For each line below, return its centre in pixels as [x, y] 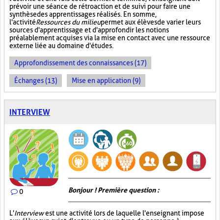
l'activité [23, 22]
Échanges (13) [36, 81]
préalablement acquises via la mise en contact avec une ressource [110, 38]
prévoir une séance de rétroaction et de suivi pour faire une [100, 6]
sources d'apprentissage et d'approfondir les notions [89, 30]
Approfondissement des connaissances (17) [80, 63]
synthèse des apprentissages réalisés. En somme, [83, 14]
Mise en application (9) [106, 81]
